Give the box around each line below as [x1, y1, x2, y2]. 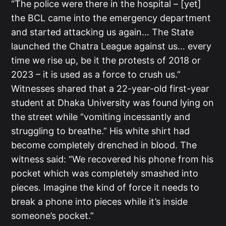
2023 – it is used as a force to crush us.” [11, 69, 181, 80]
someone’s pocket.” [11, 210, 94, 221]
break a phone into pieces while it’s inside [11, 196, 188, 207]
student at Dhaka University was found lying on [11, 97, 214, 108]
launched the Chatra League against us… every [11, 41, 212, 52]
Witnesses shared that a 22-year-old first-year [11, 83, 210, 94]
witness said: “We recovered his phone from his [11, 154, 214, 165]
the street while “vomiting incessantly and [11, 111, 191, 123]
